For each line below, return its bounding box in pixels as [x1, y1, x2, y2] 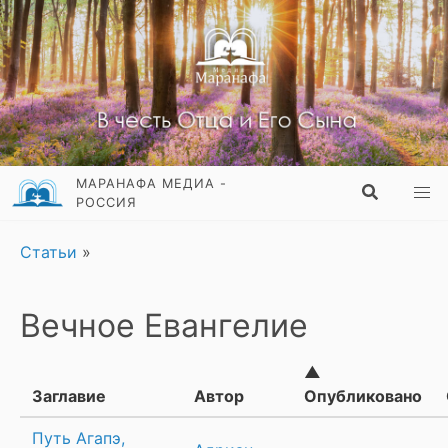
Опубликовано [304, 386, 422, 407]
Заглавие [32, 386, 106, 407]
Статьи [20, 242, 82, 263]
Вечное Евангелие [20, 306, 308, 346]
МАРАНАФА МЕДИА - [76, 176, 228, 192]
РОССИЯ [76, 195, 138, 211]
